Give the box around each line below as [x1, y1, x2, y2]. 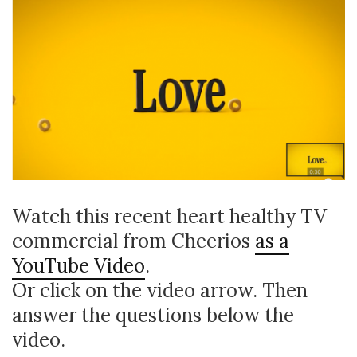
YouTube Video [12, 253, 145, 278]
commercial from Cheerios [12, 228, 255, 253]
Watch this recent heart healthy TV [12, 203, 327, 229]
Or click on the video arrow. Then [12, 277, 308, 303]
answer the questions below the [12, 302, 294, 328]
